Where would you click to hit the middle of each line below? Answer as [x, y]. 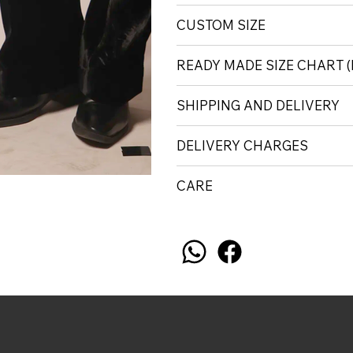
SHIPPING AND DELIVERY [258, 106]
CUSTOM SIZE [221, 25]
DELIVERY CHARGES [242, 146]
